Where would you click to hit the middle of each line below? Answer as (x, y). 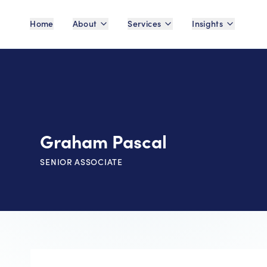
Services (145, 24)
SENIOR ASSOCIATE (81, 162)
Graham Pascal (104, 141)
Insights (208, 24)
